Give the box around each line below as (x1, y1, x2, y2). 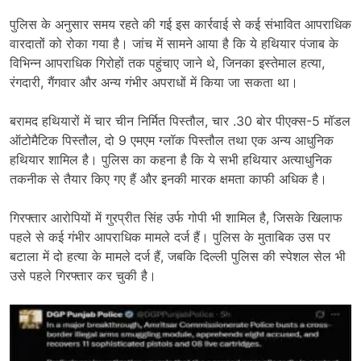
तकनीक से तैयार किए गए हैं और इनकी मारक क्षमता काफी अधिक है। (10, 171, 327, 187)
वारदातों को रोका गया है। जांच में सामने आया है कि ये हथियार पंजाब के (10, 35, 338, 52)
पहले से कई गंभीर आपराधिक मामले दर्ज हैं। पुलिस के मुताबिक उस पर (10, 229, 330, 245)
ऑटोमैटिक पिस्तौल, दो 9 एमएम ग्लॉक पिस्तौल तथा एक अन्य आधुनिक (10, 132, 334, 148)
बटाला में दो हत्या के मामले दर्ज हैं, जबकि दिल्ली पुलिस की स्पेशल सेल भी (10, 248, 346, 264)
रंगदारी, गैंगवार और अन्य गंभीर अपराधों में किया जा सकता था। (10, 74, 298, 90)
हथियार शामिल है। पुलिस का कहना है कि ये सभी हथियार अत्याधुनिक (10, 151, 332, 168)
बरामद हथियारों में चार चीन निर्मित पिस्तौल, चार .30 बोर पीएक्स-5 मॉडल (10, 113, 351, 129)
